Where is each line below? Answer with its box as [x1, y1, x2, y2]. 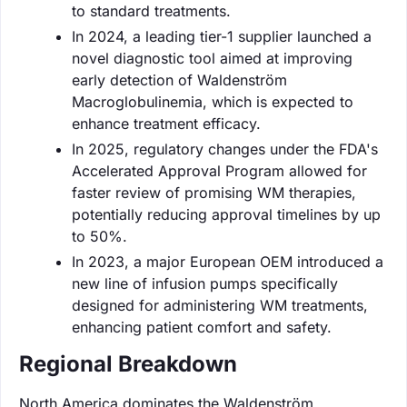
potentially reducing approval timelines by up [72, 204, 381, 223]
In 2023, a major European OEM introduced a [72, 252, 383, 271]
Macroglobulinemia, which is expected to [72, 92, 353, 111]
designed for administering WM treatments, [72, 295, 368, 314]
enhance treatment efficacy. [72, 114, 261, 133]
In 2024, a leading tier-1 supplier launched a [72, 26, 372, 45]
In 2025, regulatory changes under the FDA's [72, 139, 378, 158]
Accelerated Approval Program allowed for [72, 161, 367, 180]
